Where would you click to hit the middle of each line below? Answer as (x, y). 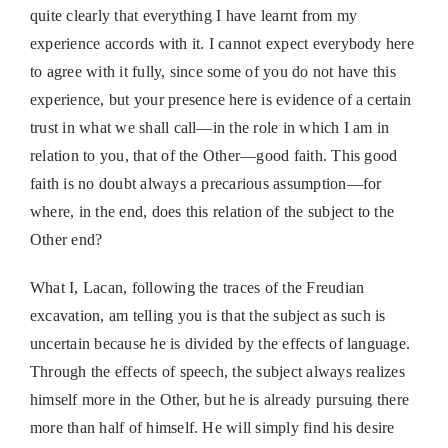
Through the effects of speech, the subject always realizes (217, 372)
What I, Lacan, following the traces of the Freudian (197, 288)
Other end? (66, 240)
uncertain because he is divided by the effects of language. (220, 344)
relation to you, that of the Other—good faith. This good (213, 156)
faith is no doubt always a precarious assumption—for (205, 184)
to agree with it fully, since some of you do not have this (212, 72)
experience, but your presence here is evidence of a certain (220, 100)
